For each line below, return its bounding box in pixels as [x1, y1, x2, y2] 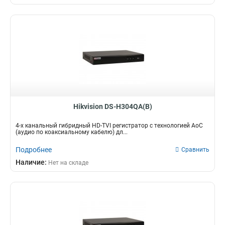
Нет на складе [48, 159, 88, 166]
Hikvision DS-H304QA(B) [73, 102, 152, 110]
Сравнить [181, 146, 209, 153]
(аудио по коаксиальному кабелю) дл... [16, 129, 128, 136]
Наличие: [16, 158, 48, 166]
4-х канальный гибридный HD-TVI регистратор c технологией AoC [16, 122, 203, 129]
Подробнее [16, 146, 52, 154]
